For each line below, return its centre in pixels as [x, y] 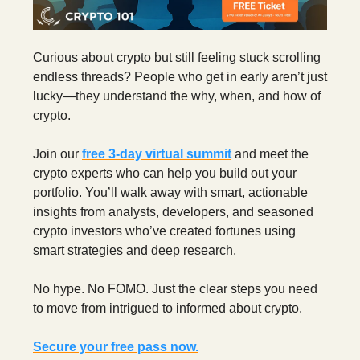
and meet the [270, 153]
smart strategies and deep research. [135, 250]
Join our [57, 153]
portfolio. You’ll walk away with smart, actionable [170, 192]
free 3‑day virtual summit [157, 153]
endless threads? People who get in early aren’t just [180, 76]
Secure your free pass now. [116, 346]
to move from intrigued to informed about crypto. [168, 308]
